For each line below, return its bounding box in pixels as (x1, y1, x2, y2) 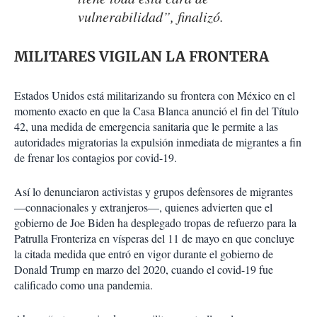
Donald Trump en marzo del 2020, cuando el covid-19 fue (14, 262, 273, 277)
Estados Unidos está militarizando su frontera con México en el (14, 88, 295, 103)
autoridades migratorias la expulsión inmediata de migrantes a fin (14, 134, 301, 150)
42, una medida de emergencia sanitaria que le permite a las (14, 119, 278, 134)
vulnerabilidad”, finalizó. (78, 7, 224, 26)
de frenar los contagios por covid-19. (14, 150, 177, 166)
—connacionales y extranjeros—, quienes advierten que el (14, 200, 272, 215)
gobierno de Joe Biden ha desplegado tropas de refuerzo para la (14, 215, 296, 231)
